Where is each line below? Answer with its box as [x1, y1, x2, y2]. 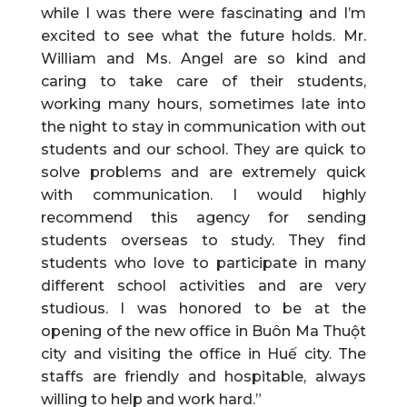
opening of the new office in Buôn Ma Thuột [41, 322, 366, 340]
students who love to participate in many [41, 253, 366, 272]
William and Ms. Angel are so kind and [41, 49, 366, 67]
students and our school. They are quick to [41, 140, 366, 158]
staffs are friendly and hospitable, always [41, 367, 366, 385]
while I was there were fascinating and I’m [41, 4, 366, 22]
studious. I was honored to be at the [41, 299, 366, 317]
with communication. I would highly [41, 185, 366, 203]
